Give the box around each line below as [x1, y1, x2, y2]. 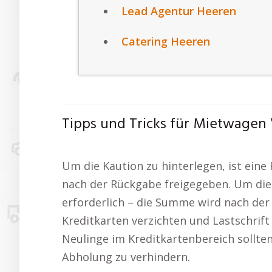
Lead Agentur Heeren [121, 4, 237, 19]
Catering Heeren [121, 34, 211, 49]
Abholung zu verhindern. [62, 250, 190, 265]
